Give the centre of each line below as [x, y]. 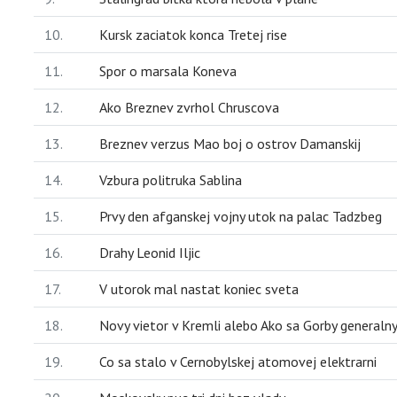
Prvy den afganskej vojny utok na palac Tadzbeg [241, 216]
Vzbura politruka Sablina [171, 179]
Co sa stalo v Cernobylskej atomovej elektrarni [238, 361]
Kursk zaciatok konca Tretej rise [193, 34]
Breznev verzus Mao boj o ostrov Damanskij [230, 143]
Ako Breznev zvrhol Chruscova [189, 107]
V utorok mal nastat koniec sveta [199, 288]
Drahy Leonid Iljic [150, 252]
